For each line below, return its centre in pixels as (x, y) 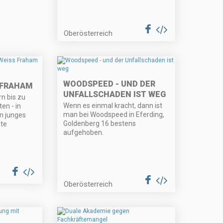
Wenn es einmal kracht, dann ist (113, 106)
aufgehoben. (84, 133)
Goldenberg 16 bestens (100, 124)
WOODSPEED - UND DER (110, 84)
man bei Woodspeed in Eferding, (114, 115)
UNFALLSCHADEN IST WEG (115, 95)
